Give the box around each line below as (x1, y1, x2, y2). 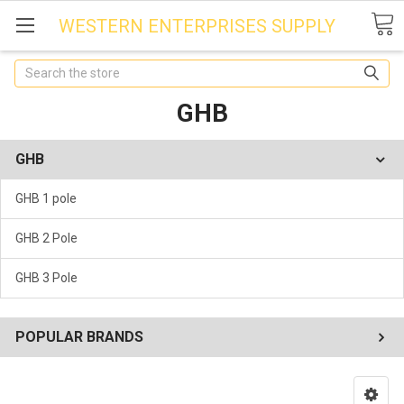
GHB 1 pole (15, 190, 77, 206)
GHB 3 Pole (15, 270, 78, 285)
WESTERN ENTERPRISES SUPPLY (59, 14, 336, 37)
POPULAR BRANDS (15, 327, 143, 345)
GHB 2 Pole (15, 230, 78, 245)
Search (14, 60, 55, 76)
